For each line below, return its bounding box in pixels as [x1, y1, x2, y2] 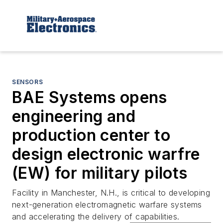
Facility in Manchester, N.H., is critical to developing [12, 187, 210, 198]
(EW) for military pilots [12, 163, 188, 183]
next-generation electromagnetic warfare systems [12, 199, 202, 210]
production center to [12, 125, 170, 145]
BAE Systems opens [12, 87, 167, 107]
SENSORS [12, 78, 43, 86]
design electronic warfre [12, 144, 200, 164]
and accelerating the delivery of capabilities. [12, 211, 180, 222]
